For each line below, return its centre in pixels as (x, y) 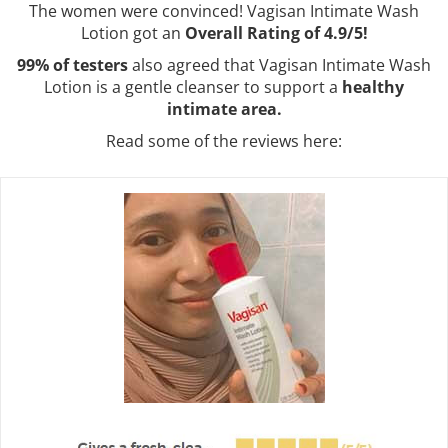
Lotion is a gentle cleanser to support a (193, 87)
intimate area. (224, 109)
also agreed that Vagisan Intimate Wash (279, 65)
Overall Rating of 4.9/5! (276, 33)
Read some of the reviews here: (224, 141)
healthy (373, 87)
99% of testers (72, 65)
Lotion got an (132, 33)
